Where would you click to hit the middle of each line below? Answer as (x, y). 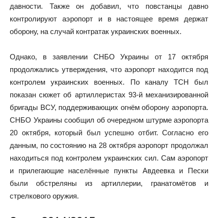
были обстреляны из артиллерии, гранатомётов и (109, 183)
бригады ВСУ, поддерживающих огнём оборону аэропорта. (109, 107)
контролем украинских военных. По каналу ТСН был (109, 82)
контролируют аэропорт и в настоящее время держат (109, 18)
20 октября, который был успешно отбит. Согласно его (109, 132)
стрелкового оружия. (44, 196)
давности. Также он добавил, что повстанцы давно (109, 6)
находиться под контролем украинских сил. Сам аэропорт (109, 158)
